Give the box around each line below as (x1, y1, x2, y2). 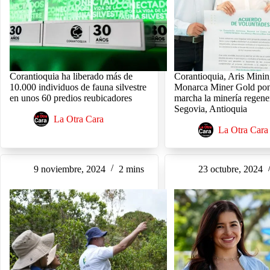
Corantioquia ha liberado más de (10, 71, 133, 81)
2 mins (119, 163, 144, 174)
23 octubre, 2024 (198, 163, 263, 174)
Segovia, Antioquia (174, 103, 248, 114)
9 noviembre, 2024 (34, 163, 105, 174)
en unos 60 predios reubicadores (10, 92, 132, 103)
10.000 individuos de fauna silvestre (10, 81, 146, 92)
